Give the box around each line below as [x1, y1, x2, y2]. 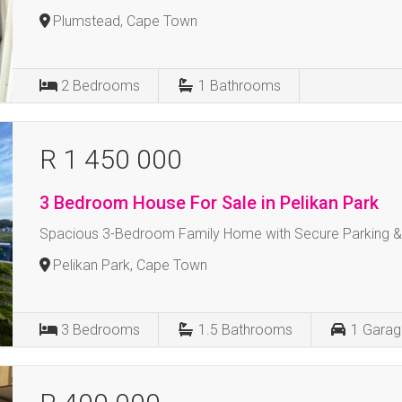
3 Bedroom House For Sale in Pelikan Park [39, 192, 380, 214]
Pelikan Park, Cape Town [53, 257, 208, 274]
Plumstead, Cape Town [53, 13, 198, 30]
